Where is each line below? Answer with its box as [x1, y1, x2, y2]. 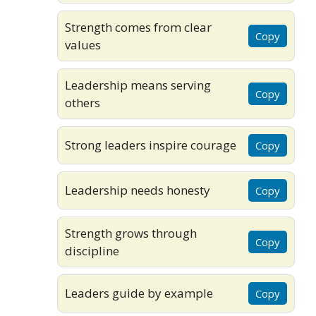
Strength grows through [65, 224, 197, 241]
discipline [65, 242, 119, 259]
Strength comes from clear [65, 18, 212, 35]
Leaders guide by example [65, 285, 213, 302]
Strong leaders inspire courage [65, 137, 236, 154]
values [65, 36, 101, 53]
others [65, 94, 100, 111]
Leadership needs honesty [65, 182, 210, 199]
